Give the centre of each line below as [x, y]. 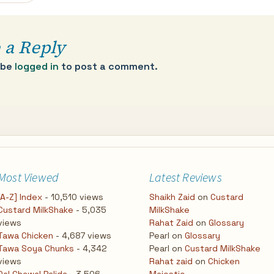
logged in [37, 66]
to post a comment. [108, 66]
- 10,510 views [73, 197]
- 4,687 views [82, 235]
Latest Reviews [186, 177]
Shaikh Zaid [172, 197]
